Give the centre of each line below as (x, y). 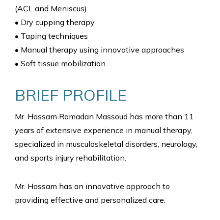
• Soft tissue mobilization (60, 63)
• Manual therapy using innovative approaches (99, 50)
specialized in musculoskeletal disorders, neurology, (106, 144)
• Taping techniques (51, 36)
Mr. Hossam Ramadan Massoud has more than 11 (104, 116)
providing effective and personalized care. (90, 200)
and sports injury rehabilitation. (70, 158)
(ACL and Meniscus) (51, 8)
